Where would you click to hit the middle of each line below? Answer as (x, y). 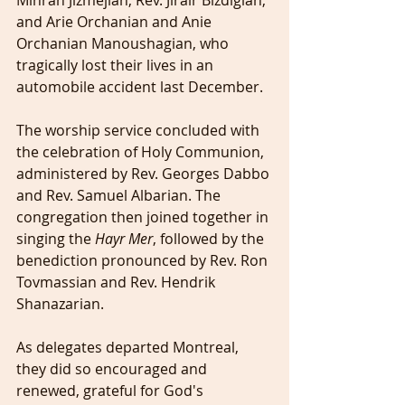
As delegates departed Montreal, (129, 347)
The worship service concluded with (140, 130)
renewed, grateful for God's (112, 391)
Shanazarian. (60, 304)
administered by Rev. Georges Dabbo (145, 174)
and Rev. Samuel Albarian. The (120, 195)
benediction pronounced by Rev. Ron (144, 260)
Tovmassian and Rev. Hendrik (118, 282)
